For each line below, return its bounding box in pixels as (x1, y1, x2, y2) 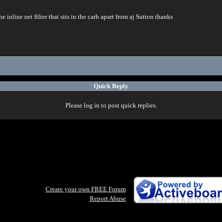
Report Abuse (90, 195, 126, 202)
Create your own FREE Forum (46, 185, 126, 193)
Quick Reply (94, 82, 128, 90)
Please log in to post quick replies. (65, 102, 157, 109)
